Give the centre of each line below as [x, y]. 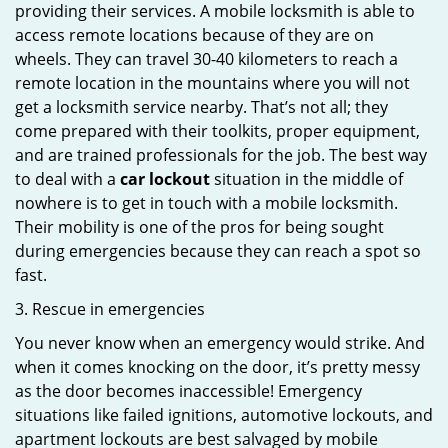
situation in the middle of [306, 179]
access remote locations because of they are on [194, 35]
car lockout [165, 179]
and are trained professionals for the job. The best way [221, 155]
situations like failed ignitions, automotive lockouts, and [224, 415]
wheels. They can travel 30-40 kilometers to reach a [206, 59]
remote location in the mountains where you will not [212, 83]
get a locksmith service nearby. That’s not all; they [201, 107]
